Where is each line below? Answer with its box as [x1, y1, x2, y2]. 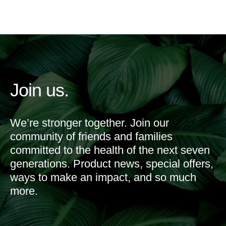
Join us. [10, 80, 69, 100]
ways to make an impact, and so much [10, 171, 196, 184]
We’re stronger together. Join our [10, 117, 169, 129]
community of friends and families [10, 130, 173, 143]
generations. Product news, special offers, [10, 157, 213, 170]
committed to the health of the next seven [10, 144, 210, 156]
